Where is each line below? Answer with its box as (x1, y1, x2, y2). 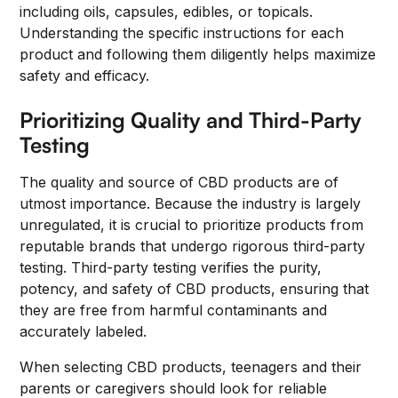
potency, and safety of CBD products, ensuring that (20, 280, 370, 298)
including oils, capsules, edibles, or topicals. (20, 3, 314, 20)
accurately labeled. (20, 322, 147, 340)
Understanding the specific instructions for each (20, 24, 345, 42)
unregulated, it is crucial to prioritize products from (20, 216, 364, 234)
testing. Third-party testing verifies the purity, (20, 259, 322, 276)
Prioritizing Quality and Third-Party (20, 107, 362, 133)
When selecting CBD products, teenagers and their (20, 358, 362, 376)
